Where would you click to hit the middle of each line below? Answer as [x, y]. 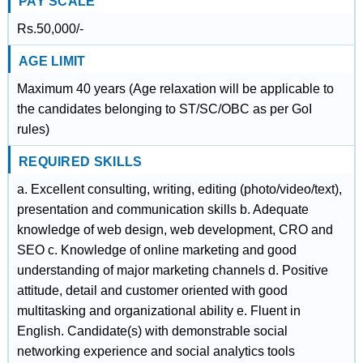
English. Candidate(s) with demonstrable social [152, 331]
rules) [33, 129]
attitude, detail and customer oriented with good [152, 290]
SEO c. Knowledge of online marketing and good [156, 250]
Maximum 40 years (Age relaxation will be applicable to [175, 89]
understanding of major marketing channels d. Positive [172, 270]
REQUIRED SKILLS [80, 162]
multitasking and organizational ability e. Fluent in [158, 311]
